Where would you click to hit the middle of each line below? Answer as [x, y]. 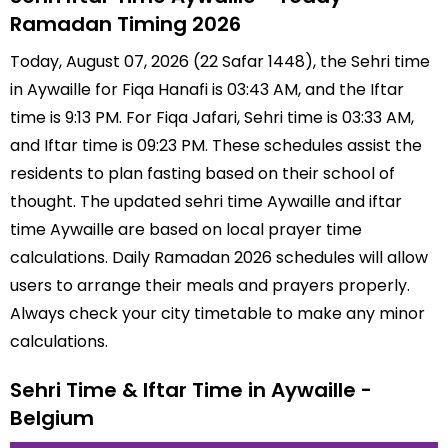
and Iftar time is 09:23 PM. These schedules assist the [216, 145]
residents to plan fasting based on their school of [202, 173]
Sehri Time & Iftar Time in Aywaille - [191, 390]
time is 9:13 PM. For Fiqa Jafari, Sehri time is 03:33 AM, [212, 117]
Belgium [52, 418]
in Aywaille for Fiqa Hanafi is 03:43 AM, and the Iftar [207, 89]
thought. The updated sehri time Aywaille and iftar [206, 201]
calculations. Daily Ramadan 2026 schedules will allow [219, 257]
